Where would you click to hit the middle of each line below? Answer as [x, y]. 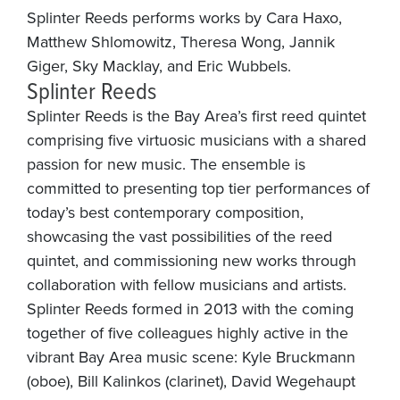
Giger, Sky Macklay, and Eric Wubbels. [159, 65]
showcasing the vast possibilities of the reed [179, 236]
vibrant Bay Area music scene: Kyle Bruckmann [191, 356]
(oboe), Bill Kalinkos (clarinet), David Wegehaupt [191, 380]
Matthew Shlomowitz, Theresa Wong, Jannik [181, 41]
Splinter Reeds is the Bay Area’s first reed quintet [196, 115]
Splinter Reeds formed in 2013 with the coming [190, 308]
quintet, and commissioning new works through [192, 260]
